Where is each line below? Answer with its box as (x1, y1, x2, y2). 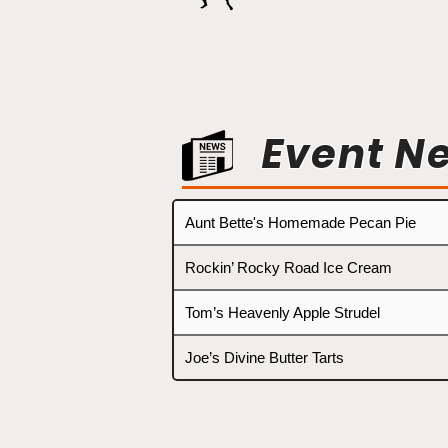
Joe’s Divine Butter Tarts (185, 349, 344, 367)
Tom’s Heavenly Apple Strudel (185, 304, 380, 322)
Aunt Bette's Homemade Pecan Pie (185, 214, 416, 232)
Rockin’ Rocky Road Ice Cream (185, 259, 392, 277)
